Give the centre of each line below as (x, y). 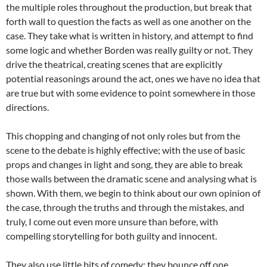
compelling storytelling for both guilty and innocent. (111, 235)
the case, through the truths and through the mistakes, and (125, 207)
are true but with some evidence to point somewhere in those (131, 92)
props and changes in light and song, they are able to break (124, 164)
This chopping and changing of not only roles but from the (123, 135)
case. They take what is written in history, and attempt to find (130, 35)
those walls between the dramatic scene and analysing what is (131, 178)
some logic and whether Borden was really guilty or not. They (129, 49)
